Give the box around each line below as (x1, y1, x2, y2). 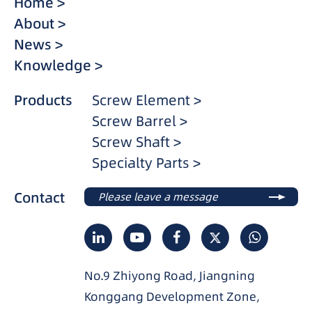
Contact (14, 188, 65, 208)
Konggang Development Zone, (84, 288, 260, 306)
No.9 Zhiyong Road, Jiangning (84, 267, 255, 285)
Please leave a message (98, 189, 218, 205)
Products (14, 91, 72, 111)
